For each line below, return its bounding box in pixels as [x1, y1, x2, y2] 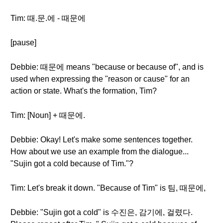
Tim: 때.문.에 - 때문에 [10, 14, 86, 22]
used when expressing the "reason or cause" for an [10, 75, 190, 83]
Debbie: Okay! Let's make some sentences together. [10, 135, 193, 144]
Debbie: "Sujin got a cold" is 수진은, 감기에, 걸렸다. [10, 208, 193, 217]
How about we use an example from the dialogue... [10, 147, 189, 156]
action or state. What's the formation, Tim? [10, 87, 157, 95]
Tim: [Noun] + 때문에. [10, 111, 85, 119]
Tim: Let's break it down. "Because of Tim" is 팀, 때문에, [10, 184, 206, 192]
